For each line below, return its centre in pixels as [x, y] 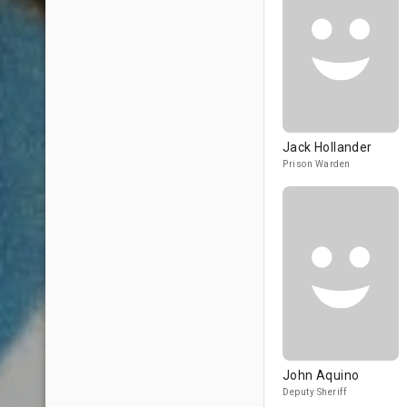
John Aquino [321, 375]
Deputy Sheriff [314, 392]
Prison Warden [317, 164]
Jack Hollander [328, 147]
